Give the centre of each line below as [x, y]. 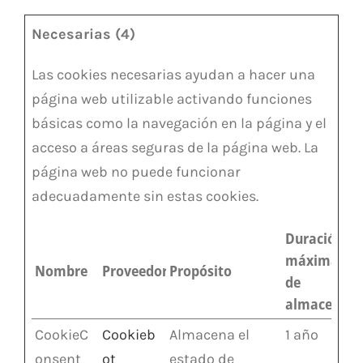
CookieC [62, 334]
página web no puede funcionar [136, 171]
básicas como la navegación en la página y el [179, 123]
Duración [314, 238]
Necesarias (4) [83, 34]
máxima [312, 260]
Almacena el [209, 334]
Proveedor [135, 270]
